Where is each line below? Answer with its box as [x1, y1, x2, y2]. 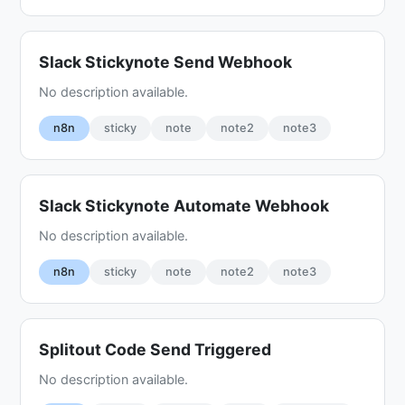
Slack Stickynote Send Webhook [39, 52, 293, 71]
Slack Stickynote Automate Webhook [39, 195, 330, 215]
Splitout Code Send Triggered [39, 339, 272, 359]
